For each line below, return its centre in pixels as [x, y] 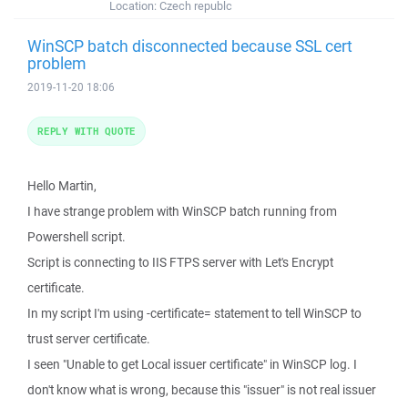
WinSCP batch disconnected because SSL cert [190, 46]
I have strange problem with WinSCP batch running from [182, 211]
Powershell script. [76, 237]
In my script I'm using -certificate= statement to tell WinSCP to [194, 313]
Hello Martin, [62, 186]
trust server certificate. [89, 339]
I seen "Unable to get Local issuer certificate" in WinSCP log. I [192, 364]
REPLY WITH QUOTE [87, 131]
